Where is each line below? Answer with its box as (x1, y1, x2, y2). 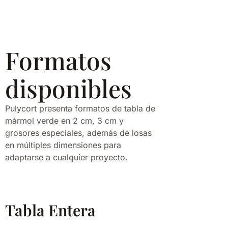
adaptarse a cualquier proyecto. (5, 152, 128, 163)
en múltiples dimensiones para (5, 140, 121, 151)
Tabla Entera (5, 199, 96, 220)
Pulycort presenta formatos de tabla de (5, 103, 155, 114)
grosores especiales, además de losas (5, 128, 152, 138)
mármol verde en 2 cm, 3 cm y (5, 116, 124, 126)
